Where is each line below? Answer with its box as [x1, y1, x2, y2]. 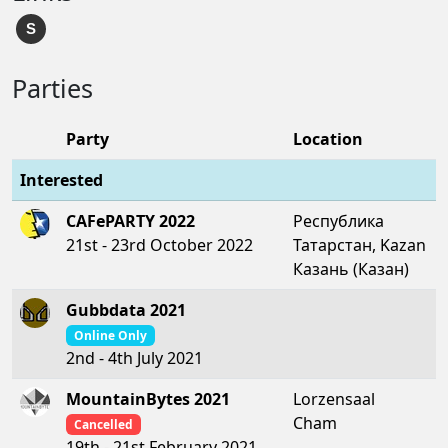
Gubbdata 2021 [66, 298, 186, 321]
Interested [20, 168, 103, 191]
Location [293, 127, 363, 150]
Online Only [73, 326, 147, 344]
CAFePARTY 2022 [66, 209, 195, 232]
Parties [12, 70, 93, 105]
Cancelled [73, 415, 133, 433]
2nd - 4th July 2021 [66, 346, 203, 369]
